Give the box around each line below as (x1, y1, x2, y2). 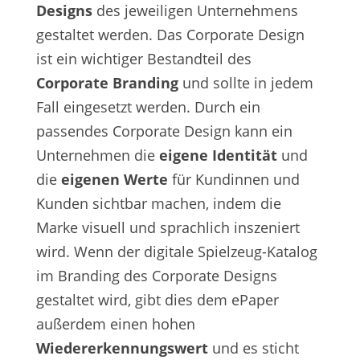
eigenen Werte (60, 170, 168, 190)
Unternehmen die (35, 145, 159, 166)
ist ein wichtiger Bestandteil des (35, 49, 252, 69)
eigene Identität (158, 145, 277, 166)
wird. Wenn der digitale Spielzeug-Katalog (35, 242, 317, 262)
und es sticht (207, 338, 299, 358)
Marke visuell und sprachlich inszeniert (35, 218, 300, 238)
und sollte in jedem (178, 73, 313, 93)
